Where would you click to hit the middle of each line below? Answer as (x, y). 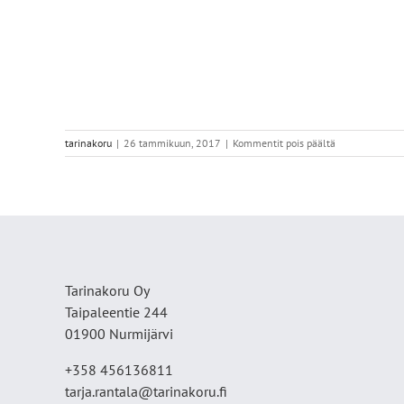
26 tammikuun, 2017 (172, 143)
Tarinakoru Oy (107, 291)
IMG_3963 (358, 159)
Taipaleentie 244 (116, 312)
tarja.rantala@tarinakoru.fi (146, 392)
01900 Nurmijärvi (119, 334)
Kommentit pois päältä (284, 143)
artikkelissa (361, 142)
